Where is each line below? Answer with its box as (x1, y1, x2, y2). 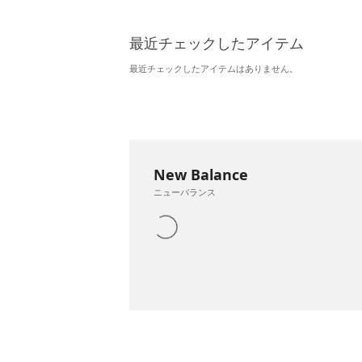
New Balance (154, 165, 248, 184)
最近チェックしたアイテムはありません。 (129, 62, 298, 74)
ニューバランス (154, 186, 216, 198)
